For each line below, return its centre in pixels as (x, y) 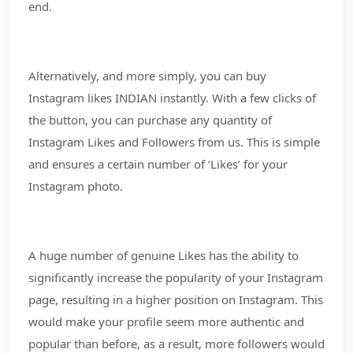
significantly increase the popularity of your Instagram (176, 277)
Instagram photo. (76, 186)
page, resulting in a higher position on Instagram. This (176, 299)
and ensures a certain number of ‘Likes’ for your (158, 164)
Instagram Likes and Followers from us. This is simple (174, 142)
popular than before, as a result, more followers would (176, 344)
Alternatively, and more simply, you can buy (147, 76)
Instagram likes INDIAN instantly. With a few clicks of (172, 98)
